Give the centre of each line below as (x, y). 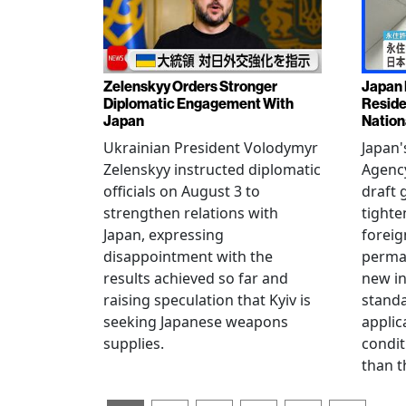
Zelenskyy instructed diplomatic (212, 169)
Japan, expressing (164, 234)
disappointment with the (188, 256)
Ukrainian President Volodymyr (211, 147)
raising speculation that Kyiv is (207, 300)
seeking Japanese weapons (196, 321)
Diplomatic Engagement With (198, 103)
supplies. (134, 343)
